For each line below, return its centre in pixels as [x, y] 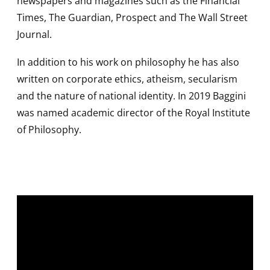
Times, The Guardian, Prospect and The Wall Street [132, 17]
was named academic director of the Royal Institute [133, 113]
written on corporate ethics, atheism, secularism [127, 79]
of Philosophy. [49, 130]
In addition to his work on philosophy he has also [128, 62]
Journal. [34, 34]
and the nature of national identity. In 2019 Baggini [131, 96]
